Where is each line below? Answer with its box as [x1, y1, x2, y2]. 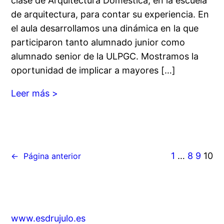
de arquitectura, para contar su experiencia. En [11, 9, 209, 20]
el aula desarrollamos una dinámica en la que [11, 23, 199, 34]
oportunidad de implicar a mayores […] [11, 65, 176, 76]
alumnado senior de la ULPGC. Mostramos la [11, 51, 199, 62]
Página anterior [23, 151, 81, 161]
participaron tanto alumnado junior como [11, 37, 185, 48]
